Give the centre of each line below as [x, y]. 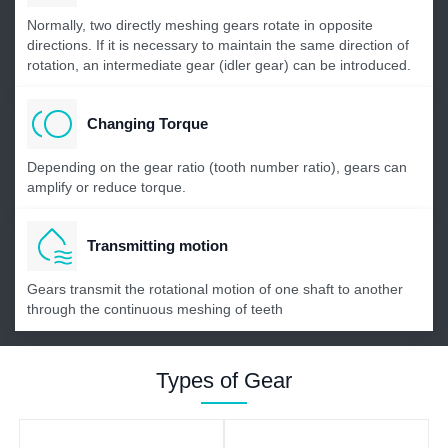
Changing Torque [147, 124]
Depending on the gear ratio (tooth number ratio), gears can [217, 166]
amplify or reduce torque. [106, 186]
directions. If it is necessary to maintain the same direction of [218, 44]
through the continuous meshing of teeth [155, 308]
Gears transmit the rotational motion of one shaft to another [215, 288]
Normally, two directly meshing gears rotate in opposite [200, 24]
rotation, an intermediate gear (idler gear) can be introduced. [219, 64]
